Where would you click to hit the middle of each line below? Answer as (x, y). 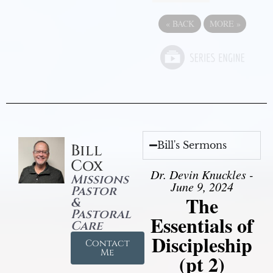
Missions (99, 180)
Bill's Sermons (192, 145)
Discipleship (202, 245)
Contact (107, 244)
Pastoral (101, 214)
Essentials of (202, 225)
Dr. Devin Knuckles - (202, 175)
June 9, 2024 (202, 187)
